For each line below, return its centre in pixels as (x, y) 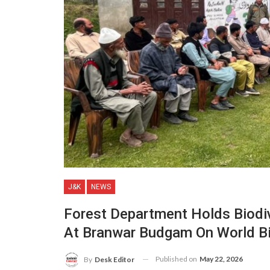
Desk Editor (115, 259)
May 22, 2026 (221, 259)
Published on (177, 259)
